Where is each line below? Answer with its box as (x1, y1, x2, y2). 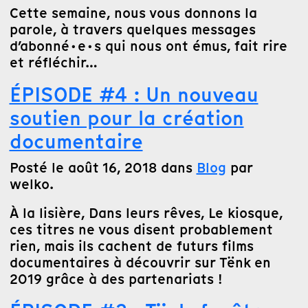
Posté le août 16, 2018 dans (9, 158, 197, 177)
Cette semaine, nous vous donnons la (9, 3, 257, 23)
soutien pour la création (9, 104, 244, 132)
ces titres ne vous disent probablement (9, 220, 273, 239)
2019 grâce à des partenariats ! (9, 269, 222, 289)
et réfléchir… (9, 53, 98, 72)
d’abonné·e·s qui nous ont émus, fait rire (9, 36, 287, 56)
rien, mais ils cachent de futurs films (9, 236, 254, 256)
